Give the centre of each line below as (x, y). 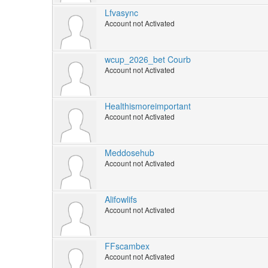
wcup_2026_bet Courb (148, 60)
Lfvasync (121, 13)
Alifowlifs (121, 200)
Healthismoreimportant (148, 106)
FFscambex (127, 246)
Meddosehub (130, 153)
